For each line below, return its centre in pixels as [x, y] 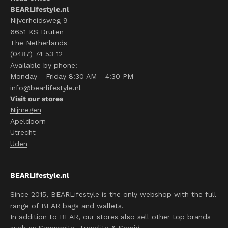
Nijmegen [26, 110]
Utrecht [23, 132]
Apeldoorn [28, 121]
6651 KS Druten [37, 32]
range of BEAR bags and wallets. [67, 206]
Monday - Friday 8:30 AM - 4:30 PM [72, 76]
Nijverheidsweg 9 [39, 20]
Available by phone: [44, 65]
